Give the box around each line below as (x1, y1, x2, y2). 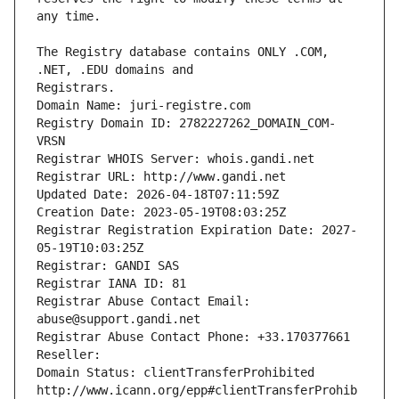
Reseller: (37, 347, 108, 362)
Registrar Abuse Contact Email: (37, 294, 250, 309)
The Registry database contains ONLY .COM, (37, 45, 329, 60)
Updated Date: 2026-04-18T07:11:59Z (37, 187, 279, 202)
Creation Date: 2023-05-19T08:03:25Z (37, 205, 286, 220)
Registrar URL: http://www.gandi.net (37, 169, 286, 184)
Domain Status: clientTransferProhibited (37, 365, 314, 380)
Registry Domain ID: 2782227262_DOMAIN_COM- (37, 116, 336, 131)
